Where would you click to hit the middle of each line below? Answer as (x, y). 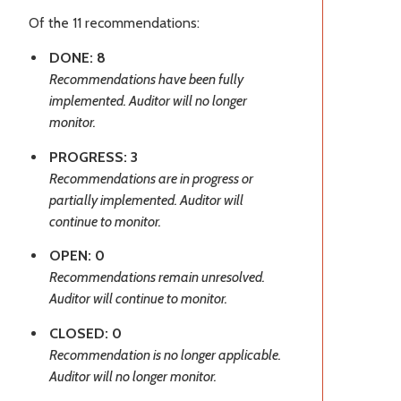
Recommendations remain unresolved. (157, 277)
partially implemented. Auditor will (146, 200)
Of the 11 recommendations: (114, 22)
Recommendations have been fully (146, 79)
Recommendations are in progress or (151, 178)
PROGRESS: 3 (94, 157)
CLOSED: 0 (85, 334)
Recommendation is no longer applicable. (165, 355)
